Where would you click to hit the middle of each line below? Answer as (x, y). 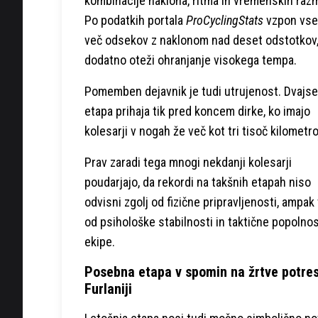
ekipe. (100, 241)
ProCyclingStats (226, 20)
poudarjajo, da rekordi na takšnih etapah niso (198, 182)
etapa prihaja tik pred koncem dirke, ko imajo (197, 111)
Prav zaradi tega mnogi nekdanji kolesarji (188, 162)
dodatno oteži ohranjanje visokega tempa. (191, 60)
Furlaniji (108, 289)
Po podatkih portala (135, 20)
